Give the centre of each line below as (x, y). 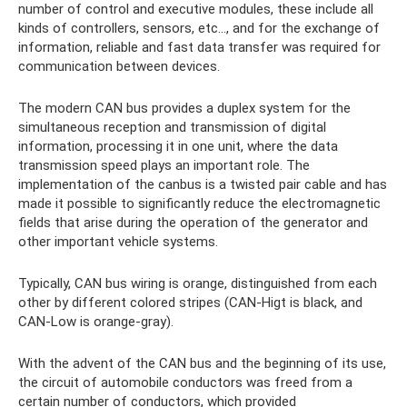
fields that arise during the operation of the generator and (193, 222)
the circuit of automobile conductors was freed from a (185, 382)
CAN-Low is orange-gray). (96, 321)
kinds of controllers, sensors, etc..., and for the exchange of (199, 28)
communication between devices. (119, 66)
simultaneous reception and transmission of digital (172, 127)
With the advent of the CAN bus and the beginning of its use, (202, 363)
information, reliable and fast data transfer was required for (199, 47)
